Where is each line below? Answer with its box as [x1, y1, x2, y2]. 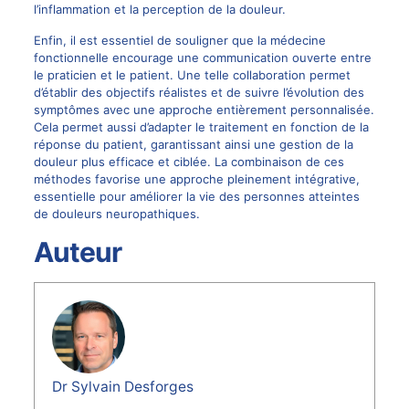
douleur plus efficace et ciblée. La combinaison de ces [33, 153, 344, 169]
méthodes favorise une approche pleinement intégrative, [33, 171, 360, 186]
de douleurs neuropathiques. [33, 205, 200, 221]
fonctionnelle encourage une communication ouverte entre [33, 49, 372, 65]
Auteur [33, 235, 121, 268]
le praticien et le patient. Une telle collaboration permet [33, 67, 351, 82]
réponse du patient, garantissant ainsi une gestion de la [33, 136, 353, 152]
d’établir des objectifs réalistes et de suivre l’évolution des [33, 84, 364, 100]
